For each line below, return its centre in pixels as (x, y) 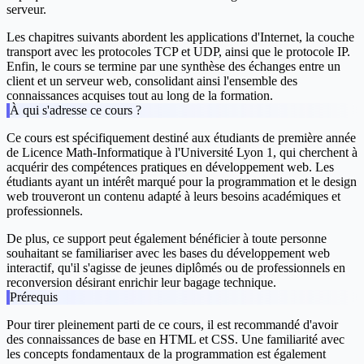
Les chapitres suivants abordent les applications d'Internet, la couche (180, 37)
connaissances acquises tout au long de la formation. (140, 96)
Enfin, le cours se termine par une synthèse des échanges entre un (173, 67)
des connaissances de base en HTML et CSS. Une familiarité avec (175, 340)
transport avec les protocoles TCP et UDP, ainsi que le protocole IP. (178, 52)
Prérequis (34, 297)
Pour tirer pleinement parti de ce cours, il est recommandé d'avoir (172, 325)
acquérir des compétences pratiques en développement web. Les (170, 167)
